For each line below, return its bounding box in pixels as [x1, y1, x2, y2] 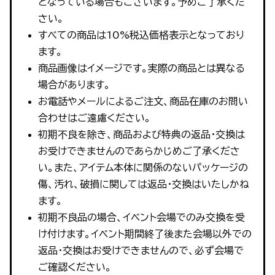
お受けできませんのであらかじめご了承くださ [37, 145, 240, 156]
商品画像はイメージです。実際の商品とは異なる [37, 63, 245, 73]
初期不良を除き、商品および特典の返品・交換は [37, 129, 245, 139]
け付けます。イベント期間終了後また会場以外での [37, 228, 252, 239]
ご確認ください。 [37, 261, 112, 272]
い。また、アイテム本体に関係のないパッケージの [37, 162, 248, 172]
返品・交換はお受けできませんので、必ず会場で [37, 245, 244, 255]
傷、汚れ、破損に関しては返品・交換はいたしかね [37, 179, 249, 189]
